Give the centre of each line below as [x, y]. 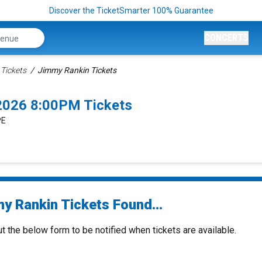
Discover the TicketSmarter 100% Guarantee [131, 11]
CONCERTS [226, 38]
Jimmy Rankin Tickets [77, 70]
